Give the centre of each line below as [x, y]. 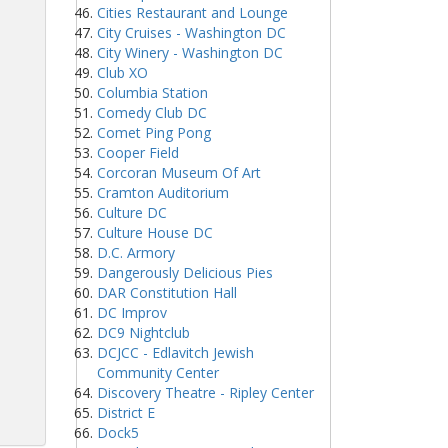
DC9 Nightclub [143, 332]
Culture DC [132, 212]
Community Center [158, 372]
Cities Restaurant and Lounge [192, 12]
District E [126, 412]
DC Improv [132, 312]
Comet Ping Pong [154, 132]
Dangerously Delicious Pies [185, 272]
